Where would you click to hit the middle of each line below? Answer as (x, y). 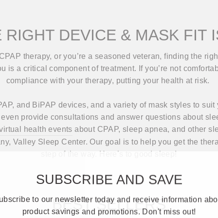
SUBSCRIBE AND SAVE (109, 178)
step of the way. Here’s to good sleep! (109, 154)
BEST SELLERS (109, 204)
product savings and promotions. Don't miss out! (109, 210)
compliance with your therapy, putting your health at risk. (109, 80)
